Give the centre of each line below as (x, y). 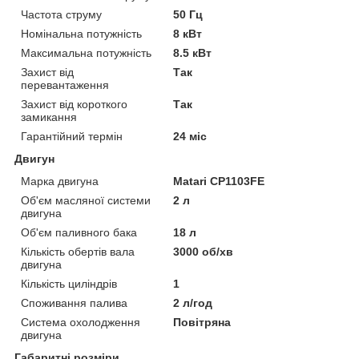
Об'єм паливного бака (79, 232)
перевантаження (65, 85)
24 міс (190, 136)
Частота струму (61, 14)
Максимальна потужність (86, 52)
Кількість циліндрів (69, 283)
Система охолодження (81, 322)
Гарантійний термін (72, 136)
